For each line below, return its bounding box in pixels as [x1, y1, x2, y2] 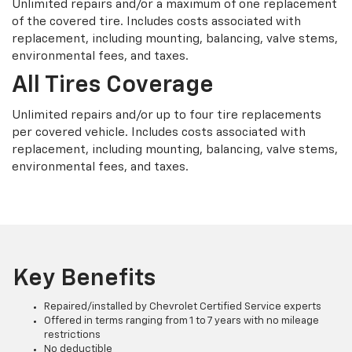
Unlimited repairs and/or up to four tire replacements [12, 109, 321, 122]
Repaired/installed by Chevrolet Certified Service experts [44, 302, 321, 313]
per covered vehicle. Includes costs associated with [12, 126, 306, 139]
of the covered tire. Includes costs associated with [12, 16, 301, 28]
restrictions [44, 330, 101, 341]
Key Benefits [13, 267, 156, 291]
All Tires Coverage [12, 74, 214, 98]
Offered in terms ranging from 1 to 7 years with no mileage [44, 316, 319, 327]
